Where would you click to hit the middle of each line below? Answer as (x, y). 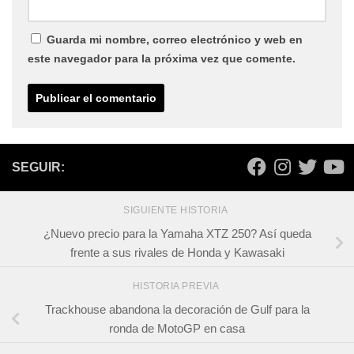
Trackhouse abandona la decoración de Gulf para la (177, 309)
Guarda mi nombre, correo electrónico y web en (175, 40)
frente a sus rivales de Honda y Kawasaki (177, 252)
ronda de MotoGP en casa (177, 328)
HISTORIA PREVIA (177, 286)
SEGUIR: (38, 168)
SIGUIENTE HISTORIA (177, 211)
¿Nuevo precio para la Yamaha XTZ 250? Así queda (177, 233)
